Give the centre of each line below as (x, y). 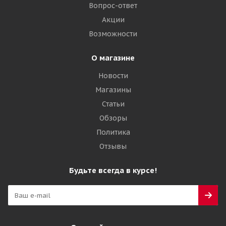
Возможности (113, 34)
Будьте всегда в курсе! (113, 170)
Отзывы (113, 146)
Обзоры (113, 118)
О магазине (113, 58)
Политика (113, 132)
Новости (113, 76)
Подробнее (97, 24)
